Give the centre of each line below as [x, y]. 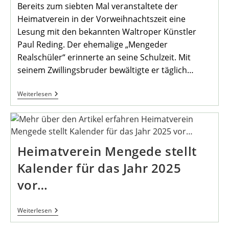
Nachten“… [70, 134]
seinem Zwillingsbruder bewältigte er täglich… [105, 70]
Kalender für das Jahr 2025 [99, 168]
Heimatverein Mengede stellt [107, 151]
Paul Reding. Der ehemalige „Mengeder [92, 44]
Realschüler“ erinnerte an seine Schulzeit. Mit [104, 57]
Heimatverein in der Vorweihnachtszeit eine [101, 19]
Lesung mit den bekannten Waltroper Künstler [107, 31]
